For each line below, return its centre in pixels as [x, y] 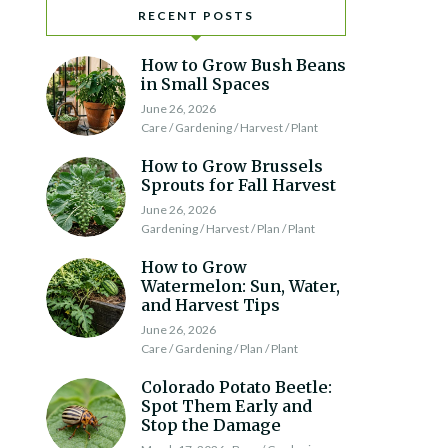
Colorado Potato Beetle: [236, 387]
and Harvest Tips [210, 305]
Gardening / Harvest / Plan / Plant [228, 228]
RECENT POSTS [196, 15]
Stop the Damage [211, 425]
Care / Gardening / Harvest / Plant [229, 127]
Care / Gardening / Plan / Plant [219, 348]
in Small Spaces [205, 84]
